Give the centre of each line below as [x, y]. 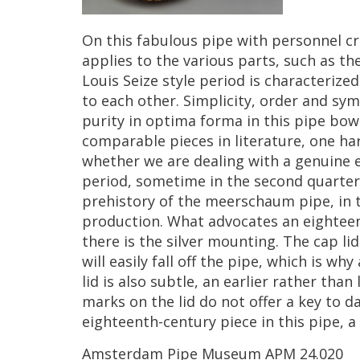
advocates [243, 221]
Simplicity [217, 100]
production [121, 221]
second [278, 181]
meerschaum [250, 201]
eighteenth [120, 321]
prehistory [119, 201]
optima [171, 121]
